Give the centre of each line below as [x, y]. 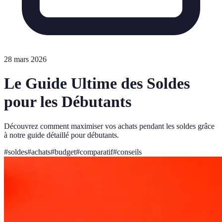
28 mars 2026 [25, 59]
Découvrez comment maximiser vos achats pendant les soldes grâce [109, 126]
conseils [129, 152]
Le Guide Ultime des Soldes [97, 83]
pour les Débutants [68, 102]
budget [65, 152]
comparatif [96, 152]
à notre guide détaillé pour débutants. [61, 135]
